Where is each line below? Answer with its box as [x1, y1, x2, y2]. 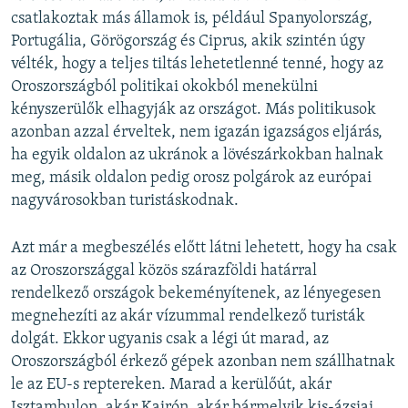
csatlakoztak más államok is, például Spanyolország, [11, 9, 372, 27]
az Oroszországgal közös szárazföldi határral [11, 261, 317, 280]
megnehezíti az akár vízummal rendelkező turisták [11, 307, 365, 325]
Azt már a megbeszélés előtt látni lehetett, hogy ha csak [11, 239, 397, 257]
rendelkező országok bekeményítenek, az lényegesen [11, 284, 381, 302]
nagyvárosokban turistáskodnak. [11, 191, 239, 209]
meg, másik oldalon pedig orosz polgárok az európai [11, 168, 372, 187]
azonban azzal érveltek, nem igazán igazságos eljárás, [11, 123, 382, 141]
